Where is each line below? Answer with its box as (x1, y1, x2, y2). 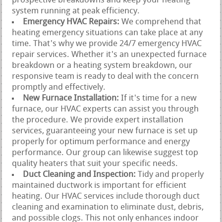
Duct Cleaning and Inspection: (23, 170, 138, 179)
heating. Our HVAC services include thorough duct (12, 192, 200, 201)
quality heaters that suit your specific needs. (12, 159, 178, 168)
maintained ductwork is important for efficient (12, 181, 187, 190)
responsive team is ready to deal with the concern (12, 72, 199, 81)
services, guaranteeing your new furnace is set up (12, 126, 198, 135)
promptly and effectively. (12, 83, 106, 92)
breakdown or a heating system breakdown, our (12, 61, 193, 70)
